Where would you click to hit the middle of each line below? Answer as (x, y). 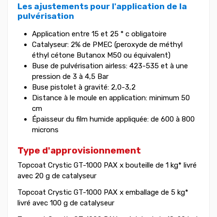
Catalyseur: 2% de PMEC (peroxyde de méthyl (107, 45)
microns (45, 130)
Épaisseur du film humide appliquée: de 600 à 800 (113, 119)
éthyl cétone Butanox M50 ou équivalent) (101, 55)
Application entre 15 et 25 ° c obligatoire (99, 34)
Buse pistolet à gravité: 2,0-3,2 (84, 87)
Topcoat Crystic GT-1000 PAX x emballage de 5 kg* (103, 192)
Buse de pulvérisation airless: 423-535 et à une (110, 66)
